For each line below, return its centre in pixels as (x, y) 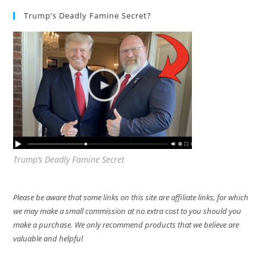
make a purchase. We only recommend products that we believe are (126, 225)
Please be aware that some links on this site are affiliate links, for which (131, 198)
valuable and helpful (48, 239)
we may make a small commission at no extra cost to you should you (128, 211)
